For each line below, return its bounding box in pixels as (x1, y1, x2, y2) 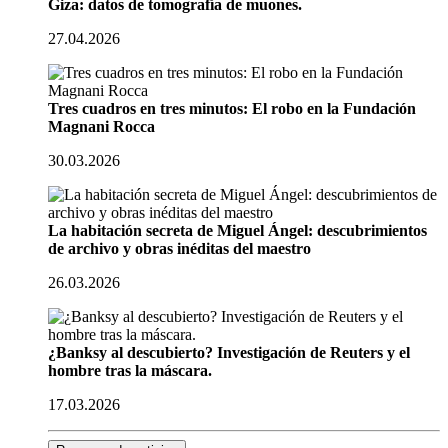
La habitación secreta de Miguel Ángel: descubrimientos (48, 222, 427, 239)
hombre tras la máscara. (48, 362, 212, 379)
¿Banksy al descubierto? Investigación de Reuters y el (48, 344, 410, 361)
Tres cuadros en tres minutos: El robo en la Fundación (48, 100, 416, 117)
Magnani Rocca (48, 118, 155, 135)
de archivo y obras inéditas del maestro (48, 240, 311, 257)
